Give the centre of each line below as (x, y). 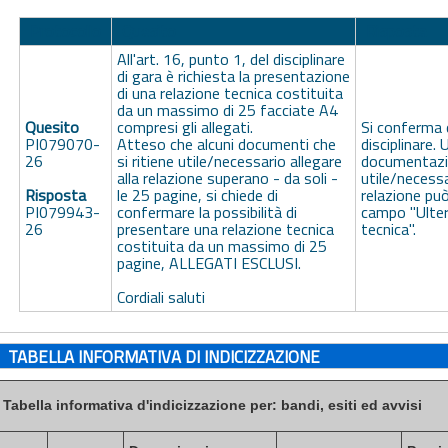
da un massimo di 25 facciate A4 (227, 109)
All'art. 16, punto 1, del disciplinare (230, 58)
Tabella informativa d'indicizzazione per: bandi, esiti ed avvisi (212, 404)
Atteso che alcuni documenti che (226, 143)
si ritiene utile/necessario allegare (229, 160)
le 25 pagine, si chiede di (197, 194)
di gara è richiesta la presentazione (233, 75)
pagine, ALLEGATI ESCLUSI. (208, 262)
